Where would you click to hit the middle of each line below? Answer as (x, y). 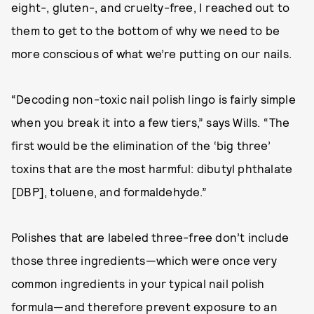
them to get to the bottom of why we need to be (146, 30)
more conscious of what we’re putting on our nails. (153, 53)
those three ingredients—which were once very (144, 260)
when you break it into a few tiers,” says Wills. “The (151, 122)
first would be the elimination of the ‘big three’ (141, 145)
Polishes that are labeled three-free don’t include (150, 237)
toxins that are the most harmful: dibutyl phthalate (152, 168)
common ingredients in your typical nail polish (138, 283)
